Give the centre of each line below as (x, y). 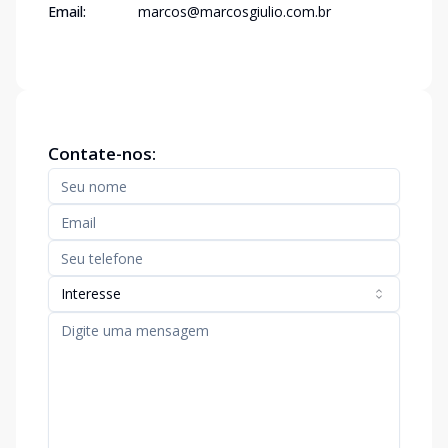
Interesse (91, 293)
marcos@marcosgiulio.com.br (234, 11)
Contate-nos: (102, 153)
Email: (67, 11)
